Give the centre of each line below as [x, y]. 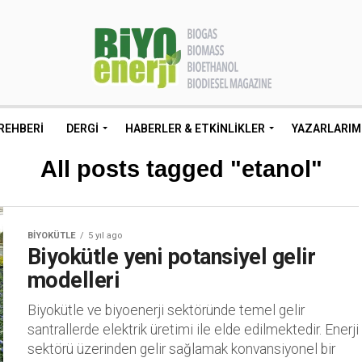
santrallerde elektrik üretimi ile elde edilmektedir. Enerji [193, 330]
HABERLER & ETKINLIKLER [195, 128]
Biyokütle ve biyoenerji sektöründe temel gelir [166, 310]
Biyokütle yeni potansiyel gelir [172, 257]
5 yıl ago [105, 236]
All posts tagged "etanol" [181, 169]
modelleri [74, 280]
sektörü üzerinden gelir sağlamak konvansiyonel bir [181, 349]
